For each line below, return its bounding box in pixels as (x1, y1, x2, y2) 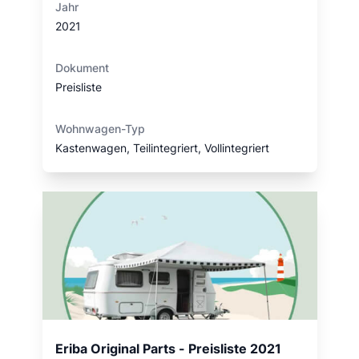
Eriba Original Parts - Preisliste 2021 (54, 341, 281, 357)
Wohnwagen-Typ (54, 122, 145, 135)
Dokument (54, 61, 109, 75)
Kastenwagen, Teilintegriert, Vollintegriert (54, 141, 269, 155)
